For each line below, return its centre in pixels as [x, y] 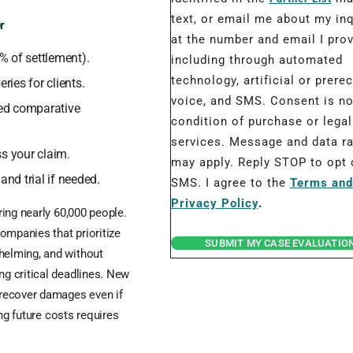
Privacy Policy [214, 203]
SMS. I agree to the [230, 183]
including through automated [256, 60]
